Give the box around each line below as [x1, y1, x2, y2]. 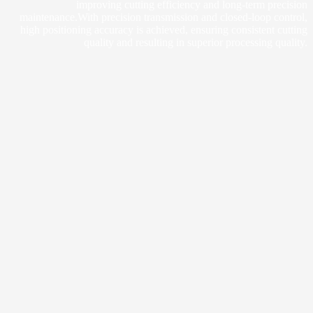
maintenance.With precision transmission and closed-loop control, [20, 11, 307, 24]
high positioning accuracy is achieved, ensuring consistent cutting [20, 24, 307, 36]
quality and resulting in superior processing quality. [84, 36, 307, 49]
